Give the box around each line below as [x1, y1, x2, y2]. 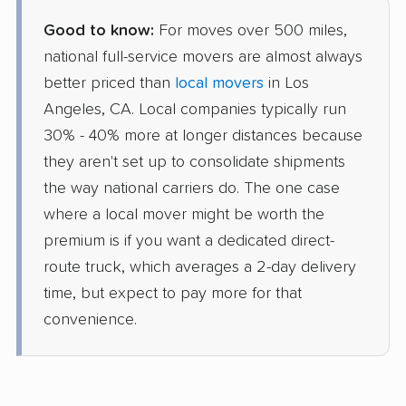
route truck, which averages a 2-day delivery [43, 259, 356, 276]
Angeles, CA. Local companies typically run [43, 101, 346, 119]
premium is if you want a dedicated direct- [43, 233, 334, 250]
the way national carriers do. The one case [43, 180, 340, 198]
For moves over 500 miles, [154, 23, 347, 40]
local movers [175, 75, 264, 92]
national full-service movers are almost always [43, 49, 362, 66]
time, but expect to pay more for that [43, 285, 302, 303]
